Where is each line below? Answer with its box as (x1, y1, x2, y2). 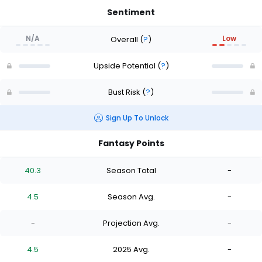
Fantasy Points (98, 137, 164, 150)
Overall (111, 33, 140, 45)
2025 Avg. (112, 243, 150, 255)
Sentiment (107, 6, 155, 19)
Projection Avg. (102, 217, 160, 229)
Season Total (106, 164, 156, 176)
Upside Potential (93, 60, 157, 71)
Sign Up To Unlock (105, 112, 168, 123)
